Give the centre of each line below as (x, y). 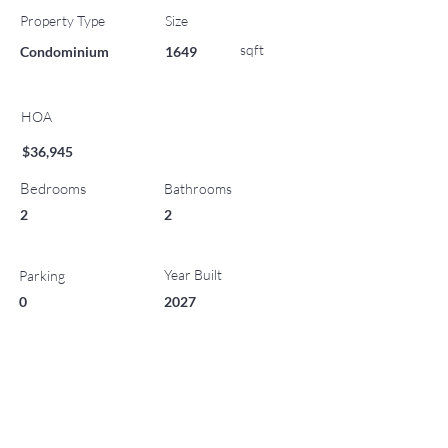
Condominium (64, 51)
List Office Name (72, 387)
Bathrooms (198, 188)
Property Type (62, 20)
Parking (42, 275)
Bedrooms (53, 188)
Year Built (193, 274)
